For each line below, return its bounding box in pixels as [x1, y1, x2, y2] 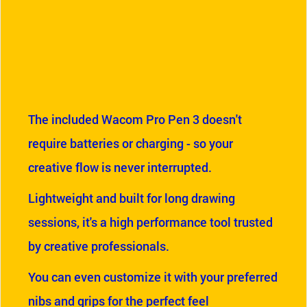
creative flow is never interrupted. [28, 159, 212, 175]
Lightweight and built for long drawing [28, 190, 235, 206]
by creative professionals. [28, 238, 169, 254]
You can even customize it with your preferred [28, 269, 278, 285]
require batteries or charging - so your [28, 135, 233, 151]
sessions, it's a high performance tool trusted [28, 214, 273, 230]
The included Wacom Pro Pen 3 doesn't [28, 111, 242, 127]
